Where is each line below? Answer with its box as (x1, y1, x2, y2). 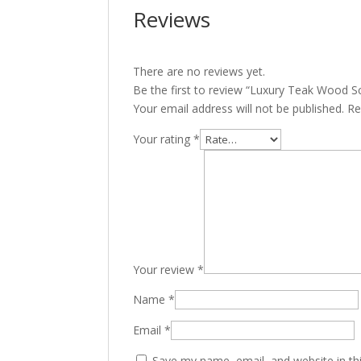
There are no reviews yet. (133, 64, 266, 79)
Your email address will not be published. (133, 101, 345, 116)
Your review (133, 262, 198, 277)
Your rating (133, 131, 194, 147)
